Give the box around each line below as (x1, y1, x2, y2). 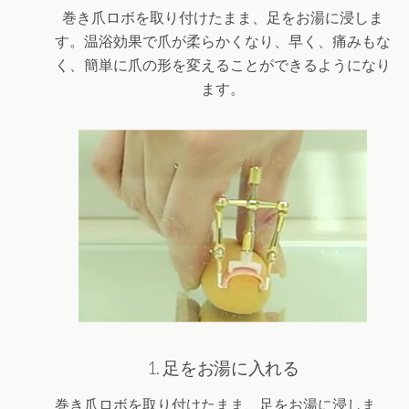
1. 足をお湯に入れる (146, 357, 299, 378)
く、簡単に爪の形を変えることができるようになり (55, 56, 391, 74)
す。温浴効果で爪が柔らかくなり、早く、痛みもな (55, 32, 391, 50)
